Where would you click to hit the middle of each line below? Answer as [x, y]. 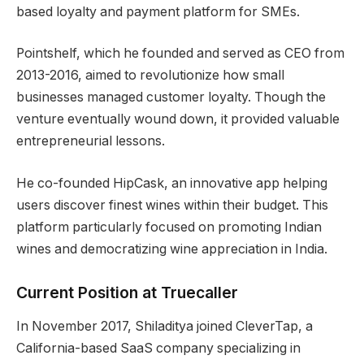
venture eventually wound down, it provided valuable [178, 119]
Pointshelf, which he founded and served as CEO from [180, 54]
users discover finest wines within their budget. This [172, 205]
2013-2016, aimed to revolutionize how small [150, 76]
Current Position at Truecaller [127, 292]
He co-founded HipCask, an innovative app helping [172, 183]
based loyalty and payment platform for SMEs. [158, 11]
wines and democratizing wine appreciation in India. [172, 249]
